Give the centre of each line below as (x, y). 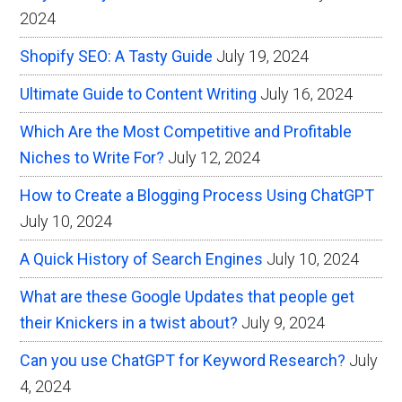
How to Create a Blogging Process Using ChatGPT (197, 195)
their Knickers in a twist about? (129, 323)
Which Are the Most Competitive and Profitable (186, 131)
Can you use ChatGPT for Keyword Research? (183, 360)
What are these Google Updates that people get (188, 297)
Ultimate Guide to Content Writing (139, 94)
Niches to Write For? (92, 157)
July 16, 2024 (307, 94)
